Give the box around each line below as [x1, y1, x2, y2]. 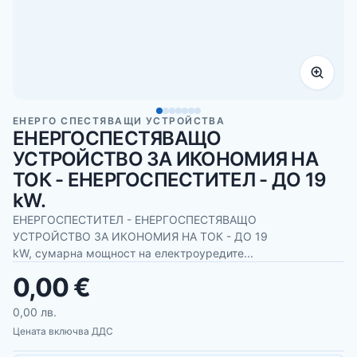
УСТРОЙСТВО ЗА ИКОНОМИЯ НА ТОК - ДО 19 [13, 229, 268, 243]
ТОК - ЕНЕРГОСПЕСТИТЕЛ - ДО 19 [13, 168, 327, 191]
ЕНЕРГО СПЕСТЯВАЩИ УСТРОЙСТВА [13, 115, 226, 127]
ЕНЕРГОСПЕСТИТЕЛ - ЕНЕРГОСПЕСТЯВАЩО [13, 213, 257, 226]
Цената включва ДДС [13, 324, 113, 337]
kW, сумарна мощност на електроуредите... [13, 246, 253, 260]
